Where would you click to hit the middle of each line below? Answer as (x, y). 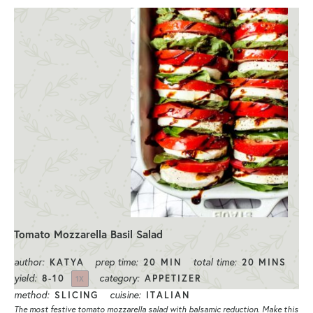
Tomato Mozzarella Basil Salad (88, 234)
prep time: (117, 262)
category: (119, 278)
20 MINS (264, 262)
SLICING (77, 295)
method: (31, 294)
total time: (214, 262)
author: (29, 262)
